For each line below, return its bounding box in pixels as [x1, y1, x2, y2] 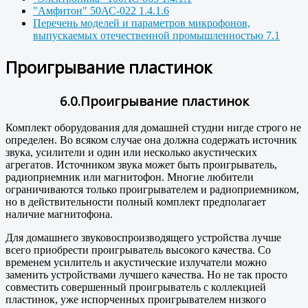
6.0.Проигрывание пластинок [59, 91, 249, 109]
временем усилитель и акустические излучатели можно [5, 256, 267, 269]
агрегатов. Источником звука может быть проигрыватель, [5, 159, 277, 171]
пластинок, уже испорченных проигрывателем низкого [5, 294, 266, 306]
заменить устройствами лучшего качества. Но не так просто [5, 269, 287, 281]
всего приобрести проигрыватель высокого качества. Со [5, 244, 271, 256]
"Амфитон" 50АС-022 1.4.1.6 [33, 4, 169, 16]
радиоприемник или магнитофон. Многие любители [5, 171, 254, 184]
